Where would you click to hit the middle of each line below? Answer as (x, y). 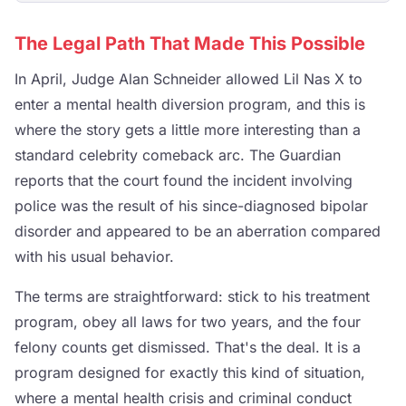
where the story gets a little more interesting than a (188, 130)
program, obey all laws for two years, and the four (188, 322)
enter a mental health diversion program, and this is (190, 104)
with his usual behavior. (94, 256)
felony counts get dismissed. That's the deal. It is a (188, 347)
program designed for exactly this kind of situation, (190, 372)
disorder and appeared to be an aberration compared (198, 231)
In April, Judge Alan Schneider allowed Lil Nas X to (188, 79)
